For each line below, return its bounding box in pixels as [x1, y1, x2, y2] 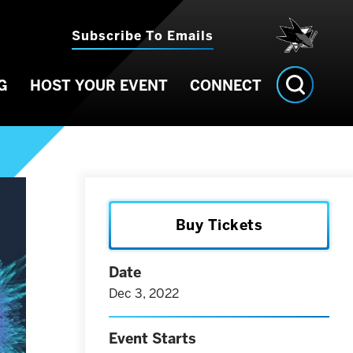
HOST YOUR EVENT [30, 76, 168, 95]
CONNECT [190, 76, 262, 95]
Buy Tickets [175, 216, 263, 234]
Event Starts [109, 329, 196, 347]
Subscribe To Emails [72, 28, 214, 44]
